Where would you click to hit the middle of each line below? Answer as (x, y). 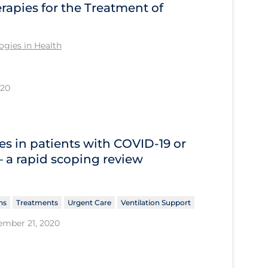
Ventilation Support (156, 202)
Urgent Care (89, 202)
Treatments (37, 202)
